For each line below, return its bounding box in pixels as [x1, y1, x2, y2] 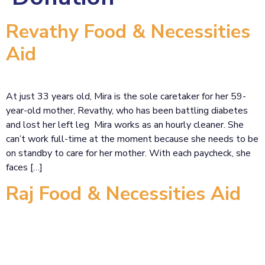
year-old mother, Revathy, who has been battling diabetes [6, 104, 248, 117]
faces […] [6, 160, 43, 174]
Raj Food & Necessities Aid [6, 181, 241, 207]
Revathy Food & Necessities [6, 18, 250, 44]
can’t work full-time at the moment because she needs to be [6, 132, 258, 146]
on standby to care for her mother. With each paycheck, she [6, 146, 251, 160]
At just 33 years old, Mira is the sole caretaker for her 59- [6, 89, 246, 103]
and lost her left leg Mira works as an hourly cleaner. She [6, 118, 244, 131]
